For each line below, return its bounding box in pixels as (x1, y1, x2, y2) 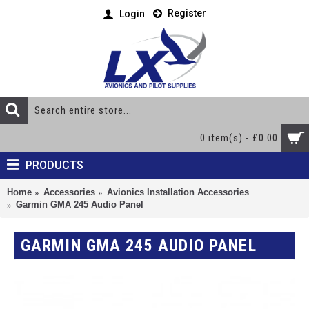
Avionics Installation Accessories (107, 187, 249, 197)
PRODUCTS (26, 159, 83, 172)
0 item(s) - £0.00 (200, 132, 278, 144)
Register (168, 8, 206, 19)
